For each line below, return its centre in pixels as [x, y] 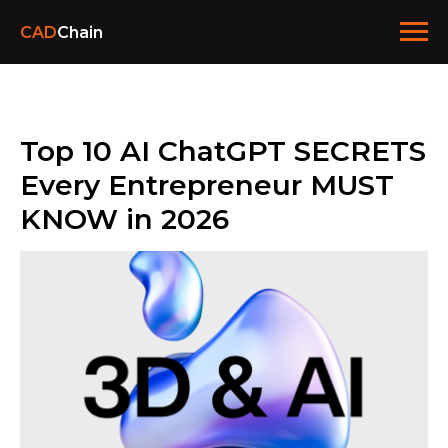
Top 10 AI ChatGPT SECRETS [223, 151]
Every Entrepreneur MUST [207, 185]
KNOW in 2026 [124, 219]
